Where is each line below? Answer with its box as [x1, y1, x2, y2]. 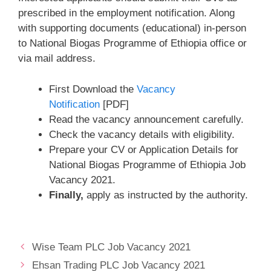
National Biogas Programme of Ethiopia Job [49, 158, 246, 171]
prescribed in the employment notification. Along [18, 7, 235, 19]
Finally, [49, 189, 83, 201]
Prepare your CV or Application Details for [49, 143, 238, 155]
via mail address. [18, 53, 96, 64]
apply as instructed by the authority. [83, 189, 248, 201]
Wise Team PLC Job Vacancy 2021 [32, 241, 191, 253]
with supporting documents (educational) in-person [18, 22, 246, 34]
